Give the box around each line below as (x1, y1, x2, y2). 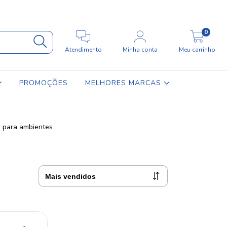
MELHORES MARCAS (85, 78, 164, 88)
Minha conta (123, 46, 158, 54)
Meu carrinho (178, 46, 215, 54)
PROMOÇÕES (19, 78, 68, 88)
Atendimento (64, 46, 102, 54)
